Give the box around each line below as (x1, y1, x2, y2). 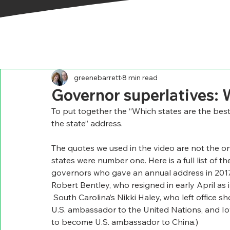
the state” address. (51, 118, 123, 128)
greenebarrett (74, 72, 121, 82)
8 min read (122, 72, 158, 82)
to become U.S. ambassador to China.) (51, 217, 198, 227)
